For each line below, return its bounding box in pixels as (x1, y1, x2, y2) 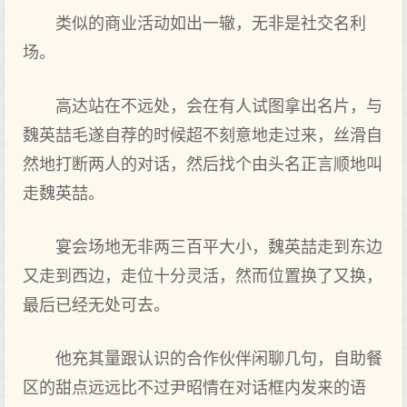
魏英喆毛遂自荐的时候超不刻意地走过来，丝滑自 (23, 126, 382, 144)
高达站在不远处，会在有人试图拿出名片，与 (55, 97, 382, 115)
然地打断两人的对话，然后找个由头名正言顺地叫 (23, 155, 382, 174)
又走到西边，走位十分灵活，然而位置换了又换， (23, 267, 382, 285)
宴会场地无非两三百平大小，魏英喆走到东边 (55, 238, 382, 256)
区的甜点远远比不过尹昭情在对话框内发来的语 (23, 379, 366, 397)
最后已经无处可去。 (23, 296, 170, 314)
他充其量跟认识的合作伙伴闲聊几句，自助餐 (55, 350, 382, 368)
